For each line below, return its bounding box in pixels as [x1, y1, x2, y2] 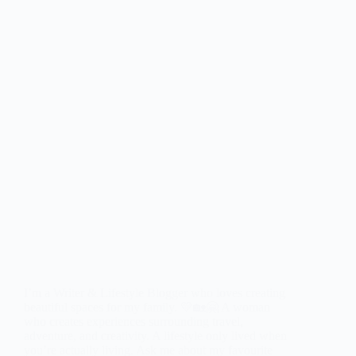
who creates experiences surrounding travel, [24, 315, 243, 329]
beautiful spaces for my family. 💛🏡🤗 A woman [24, 300, 270, 315]
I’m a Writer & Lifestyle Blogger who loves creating [24, 286, 285, 300]
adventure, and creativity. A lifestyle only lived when [24, 329, 287, 343]
